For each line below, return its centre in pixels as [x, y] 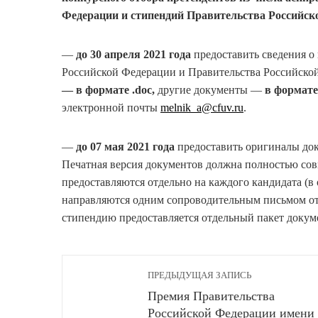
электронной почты [111, 108]
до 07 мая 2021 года [125, 147]
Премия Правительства [211, 296]
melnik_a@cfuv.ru [202, 108]
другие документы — [211, 90]
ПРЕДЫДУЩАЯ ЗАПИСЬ [199, 276]
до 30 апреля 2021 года [133, 55]
